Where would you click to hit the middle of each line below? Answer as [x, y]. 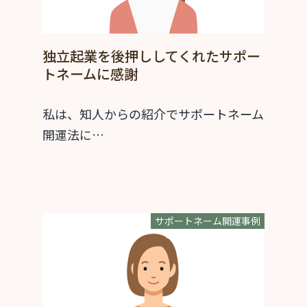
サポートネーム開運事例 [208, 221]
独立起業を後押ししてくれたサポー [151, 56]
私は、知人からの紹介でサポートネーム [153, 114]
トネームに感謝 [90, 74]
